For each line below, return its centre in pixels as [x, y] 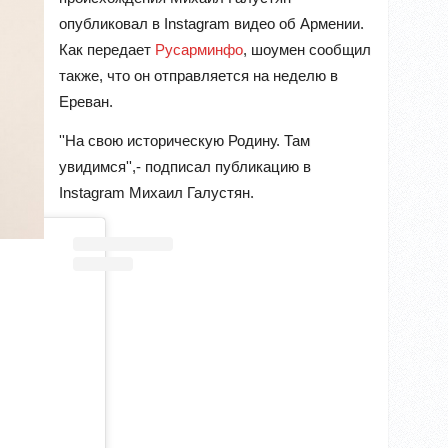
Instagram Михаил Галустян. [156, 192]
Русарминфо [199, 49]
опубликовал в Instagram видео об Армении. [211, 23]
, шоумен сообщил [307, 49]
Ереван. [86, 101]
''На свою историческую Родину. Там [184, 140]
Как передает [107, 49]
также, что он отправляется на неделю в [198, 75]
